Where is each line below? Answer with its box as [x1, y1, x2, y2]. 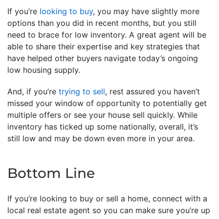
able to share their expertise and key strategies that [7, 41, 200, 51]
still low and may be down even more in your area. [7, 133, 197, 143]
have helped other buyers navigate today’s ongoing [7, 53, 198, 63]
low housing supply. [7, 65, 80, 75]
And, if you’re [7, 86, 59, 96]
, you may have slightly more [93, 6, 199, 16]
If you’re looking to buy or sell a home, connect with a [7, 193, 207, 203]
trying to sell [59, 86, 105, 96]
